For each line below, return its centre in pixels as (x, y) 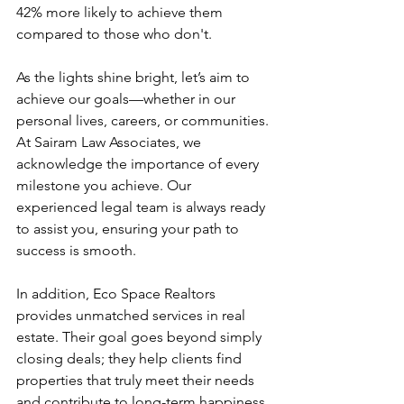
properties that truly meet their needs (137, 380)
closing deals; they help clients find (131, 358)
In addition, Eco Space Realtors (118, 293)
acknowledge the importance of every (139, 163)
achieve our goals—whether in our (128, 98)
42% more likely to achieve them (121, 12)
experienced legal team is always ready (142, 207)
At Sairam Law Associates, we (110, 142)
